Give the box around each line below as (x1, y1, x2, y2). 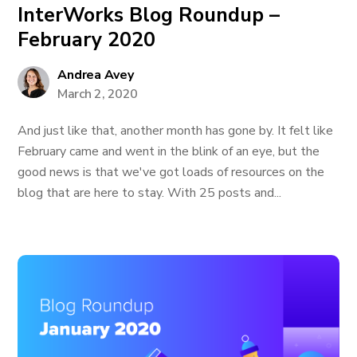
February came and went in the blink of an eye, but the (18, 143, 320, 160)
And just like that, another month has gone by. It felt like (18, 122, 334, 139)
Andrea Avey (57, 66, 134, 84)
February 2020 (18, 26, 156, 53)
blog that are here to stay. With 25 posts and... (18, 184, 282, 202)
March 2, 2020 (57, 85, 138, 103)
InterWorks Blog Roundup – (18, 2, 280, 29)
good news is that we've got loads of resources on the (18, 163, 325, 181)
